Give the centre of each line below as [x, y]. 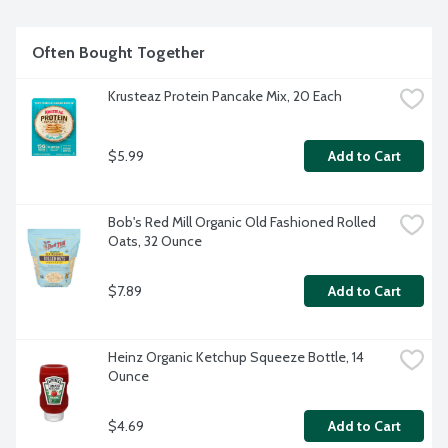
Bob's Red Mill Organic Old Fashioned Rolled [242, 222]
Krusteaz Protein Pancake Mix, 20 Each [225, 96]
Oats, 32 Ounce [155, 241]
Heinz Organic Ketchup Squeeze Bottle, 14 [236, 357]
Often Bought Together [118, 53]
